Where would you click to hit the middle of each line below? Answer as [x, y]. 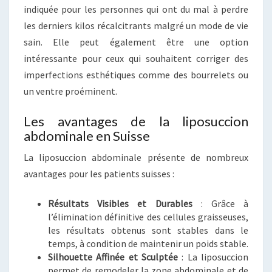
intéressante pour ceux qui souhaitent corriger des [136, 59]
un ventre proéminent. [70, 91]
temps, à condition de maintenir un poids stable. [148, 244]
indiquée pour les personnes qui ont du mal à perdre [136, 9]
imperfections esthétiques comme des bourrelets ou [136, 75]
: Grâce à [220, 204]
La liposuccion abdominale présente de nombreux [136, 158]
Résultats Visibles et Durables [120, 204]
